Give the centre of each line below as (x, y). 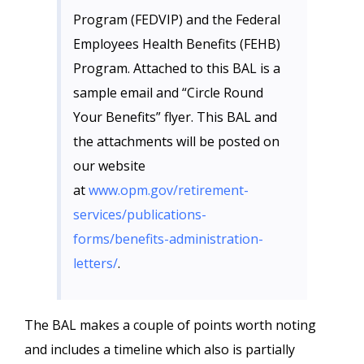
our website (109, 166)
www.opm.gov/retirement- (169, 190)
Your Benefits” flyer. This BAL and (175, 117)
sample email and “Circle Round (168, 93)
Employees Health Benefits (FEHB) (177, 44)
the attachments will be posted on (176, 141)
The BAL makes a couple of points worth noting (170, 325)
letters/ (95, 263)
